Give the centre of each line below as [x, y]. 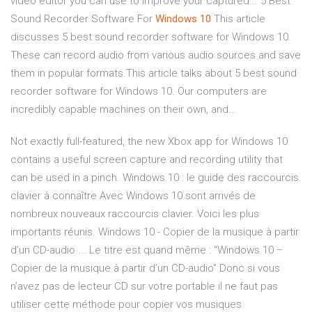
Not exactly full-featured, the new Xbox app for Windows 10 [149, 142]
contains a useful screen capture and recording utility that [147, 160]
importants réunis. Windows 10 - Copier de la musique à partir [155, 232]
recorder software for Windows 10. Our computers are [139, 92]
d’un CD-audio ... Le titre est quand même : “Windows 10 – [147, 250]
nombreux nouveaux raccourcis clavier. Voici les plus [135, 214]
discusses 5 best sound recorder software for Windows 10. [151, 37]
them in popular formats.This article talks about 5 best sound [154, 73]
